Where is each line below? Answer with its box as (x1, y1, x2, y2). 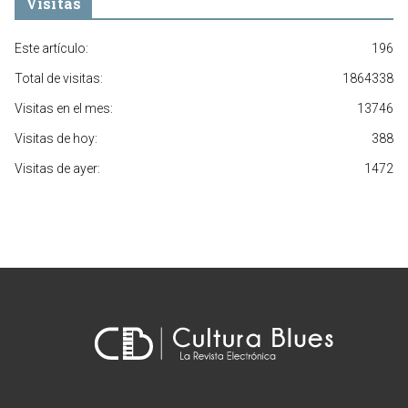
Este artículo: (15, 41, 88, 56)
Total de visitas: (15, 71, 103, 87)
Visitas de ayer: (15, 161, 100, 177)
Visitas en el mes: (15, 101, 113, 117)
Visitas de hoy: (15, 131, 97, 147)
